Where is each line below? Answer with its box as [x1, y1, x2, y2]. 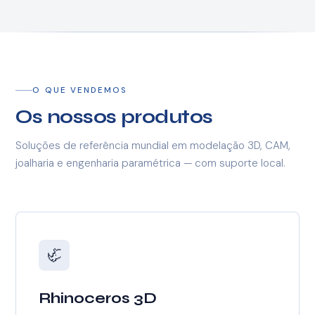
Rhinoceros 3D [39, 290, 157, 308]
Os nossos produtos [15, 105, 213, 128]
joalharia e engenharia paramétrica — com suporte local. [15, 156, 286, 171]
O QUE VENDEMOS [32, 84, 128, 96]
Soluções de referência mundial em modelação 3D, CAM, [15, 139, 291, 153]
